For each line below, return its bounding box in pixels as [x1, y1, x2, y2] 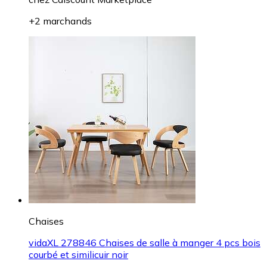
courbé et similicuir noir [29, 249, 128, 261]
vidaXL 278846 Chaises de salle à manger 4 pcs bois [29, 237, 260, 249]
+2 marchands [29, 15, 92, 27]
